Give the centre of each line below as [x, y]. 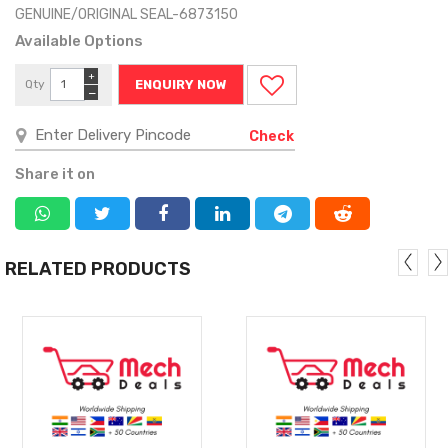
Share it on [55, 173]
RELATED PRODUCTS [98, 268]
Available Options [79, 40]
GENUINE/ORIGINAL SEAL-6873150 [126, 14]
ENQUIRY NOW [181, 84]
